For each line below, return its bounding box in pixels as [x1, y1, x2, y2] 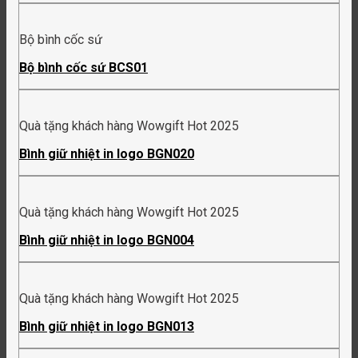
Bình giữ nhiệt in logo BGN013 [19, 319, 194, 335]
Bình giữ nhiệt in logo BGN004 [19, 233, 194, 249]
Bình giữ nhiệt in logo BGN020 [19, 146, 194, 162]
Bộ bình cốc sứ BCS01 [19, 60, 148, 76]
